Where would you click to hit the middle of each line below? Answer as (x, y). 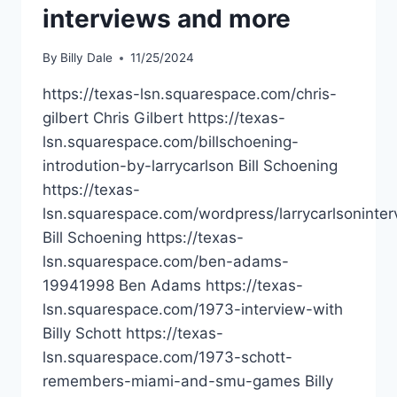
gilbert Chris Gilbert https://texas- (164, 118)
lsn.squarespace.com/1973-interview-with (193, 310)
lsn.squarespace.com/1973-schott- (167, 358)
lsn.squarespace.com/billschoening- (171, 142)
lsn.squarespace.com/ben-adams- (166, 262)
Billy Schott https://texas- (133, 334)
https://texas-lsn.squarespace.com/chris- (190, 94)
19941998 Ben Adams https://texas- (173, 286)
